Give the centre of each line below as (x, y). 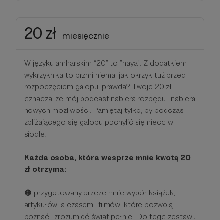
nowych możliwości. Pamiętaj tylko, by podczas (104, 110)
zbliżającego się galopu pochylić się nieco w (99, 122)
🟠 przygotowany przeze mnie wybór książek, (100, 192)
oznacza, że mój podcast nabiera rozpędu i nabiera (110, 98)
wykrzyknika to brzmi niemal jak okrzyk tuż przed (105, 75)
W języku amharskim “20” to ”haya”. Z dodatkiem (105, 63)
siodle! (36, 134)
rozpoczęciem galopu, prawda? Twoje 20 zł (98, 86)
